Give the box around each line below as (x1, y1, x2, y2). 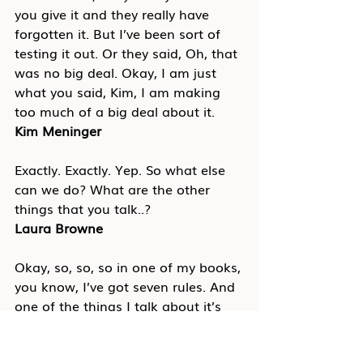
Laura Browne (15, 217, 103, 237)
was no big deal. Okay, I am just (15, 62, 220, 82)
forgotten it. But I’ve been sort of (15, 23, 224, 43)
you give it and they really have (15, 3, 213, 23)
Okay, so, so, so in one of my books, (15, 256, 245, 276)
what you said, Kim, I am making (15, 81, 224, 101)
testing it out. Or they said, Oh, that (15, 42, 241, 62)
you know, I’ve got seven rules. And (15, 275, 239, 296)
